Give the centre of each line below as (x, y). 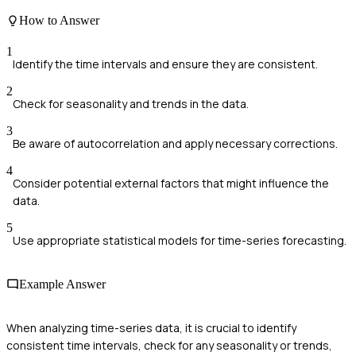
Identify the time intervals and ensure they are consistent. (165, 64)
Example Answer (62, 284)
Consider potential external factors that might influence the (171, 183)
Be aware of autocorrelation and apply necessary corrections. (175, 143)
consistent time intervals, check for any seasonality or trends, (169, 346)
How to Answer (59, 20)
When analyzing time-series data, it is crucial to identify (151, 328)
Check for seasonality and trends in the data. (131, 103)
